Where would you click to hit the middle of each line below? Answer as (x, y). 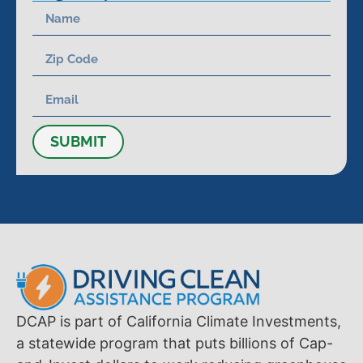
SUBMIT (78, 141)
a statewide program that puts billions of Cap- (175, 344)
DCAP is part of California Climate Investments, (179, 322)
